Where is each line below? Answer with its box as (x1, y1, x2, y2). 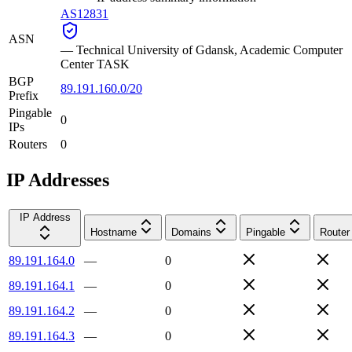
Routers (9, 137, 47, 151)
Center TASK (60, 57, 130, 71)
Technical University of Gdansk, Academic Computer (76, 42, 343, 57)
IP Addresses (6, 169, 109, 190)
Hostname (90, 225, 137, 238)
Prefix (9, 88, 38, 102)
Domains (171, 225, 211, 238)
